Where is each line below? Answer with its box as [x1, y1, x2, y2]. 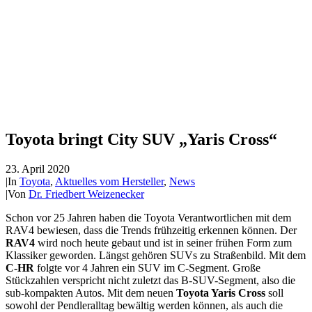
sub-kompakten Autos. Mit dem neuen [6, 286, 176, 299]
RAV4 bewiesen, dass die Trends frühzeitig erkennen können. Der [6, 224, 297, 236]
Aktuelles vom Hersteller [55, 175, 164, 187]
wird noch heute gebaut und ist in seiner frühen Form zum [35, 236, 292, 249]
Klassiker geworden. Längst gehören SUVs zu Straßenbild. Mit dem [6, 249, 306, 261]
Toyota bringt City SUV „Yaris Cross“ [6, 130, 277, 148]
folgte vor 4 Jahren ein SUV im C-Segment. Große [34, 261, 260, 274]
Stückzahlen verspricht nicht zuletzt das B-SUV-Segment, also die [6, 274, 295, 286]
